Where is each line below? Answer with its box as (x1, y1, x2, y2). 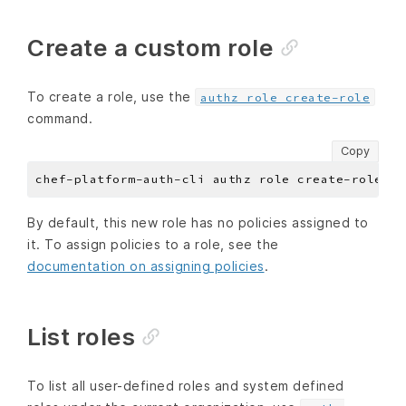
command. (27, 111, 92, 127)
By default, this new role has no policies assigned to (27, 214, 369, 230)
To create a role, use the (27, 89, 195, 105)
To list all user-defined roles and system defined (27, 377, 344, 393)
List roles (27, 322, 135, 351)
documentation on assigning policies (27, 257, 265, 274)
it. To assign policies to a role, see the (27, 236, 279, 252)
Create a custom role (27, 34, 274, 63)
